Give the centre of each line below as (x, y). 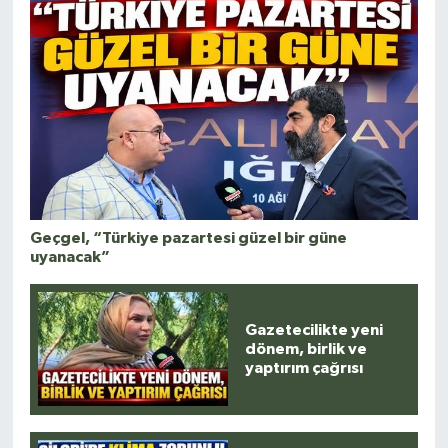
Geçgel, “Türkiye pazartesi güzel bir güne (188, 237)
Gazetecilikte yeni (314, 329)
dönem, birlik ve (306, 348)
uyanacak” (69, 256)
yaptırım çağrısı (304, 367)
